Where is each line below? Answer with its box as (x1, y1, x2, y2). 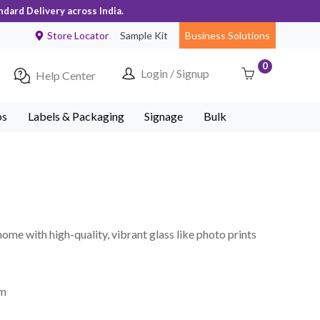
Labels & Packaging (27, 109, 124, 123)
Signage (144, 109, 184, 123)
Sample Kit (120, 29, 168, 41)
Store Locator (47, 29, 109, 41)
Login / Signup (140, 66, 209, 80)
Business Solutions (185, 29, 270, 41)
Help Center (36, 68, 96, 82)
